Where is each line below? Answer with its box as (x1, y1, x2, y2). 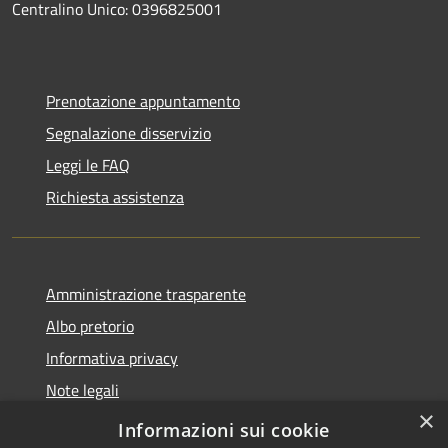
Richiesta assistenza (46, 185, 184, 210)
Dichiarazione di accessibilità (46, 410, 240, 435)
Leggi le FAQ (46, 153, 130, 178)
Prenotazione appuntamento (46, 89, 240, 114)
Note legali (46, 378, 119, 403)
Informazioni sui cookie (118, 418, 330, 442)
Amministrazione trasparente (46, 282, 246, 307)
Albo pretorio (46, 314, 134, 339)
